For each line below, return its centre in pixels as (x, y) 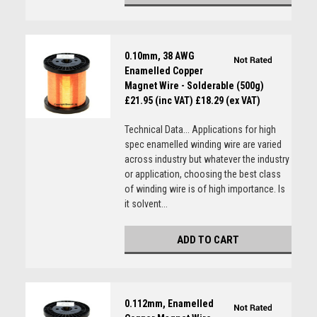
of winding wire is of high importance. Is (204, 189)
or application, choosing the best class (202, 174)
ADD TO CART (208, 240)
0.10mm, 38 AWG (159, 56)
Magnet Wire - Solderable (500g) (194, 86)
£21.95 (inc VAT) (158, 100)
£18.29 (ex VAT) (227, 100)
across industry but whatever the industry (207, 159)
